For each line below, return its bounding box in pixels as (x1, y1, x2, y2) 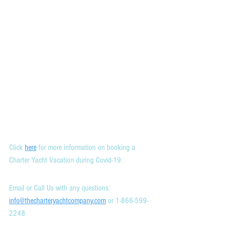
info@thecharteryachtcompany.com (9, 196, 106, 205)
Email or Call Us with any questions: (9, 183, 112, 193)
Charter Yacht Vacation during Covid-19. (9, 155, 123, 165)
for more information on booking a (36, 142, 137, 152)
